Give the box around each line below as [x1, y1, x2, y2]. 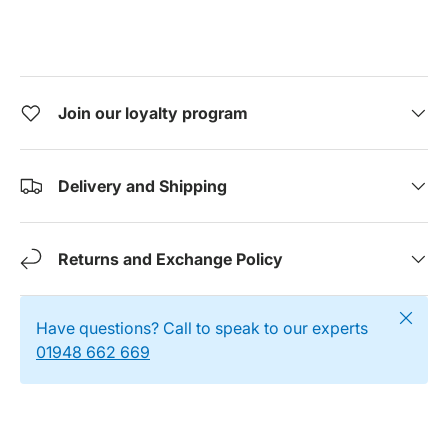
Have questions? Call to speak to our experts [36, 317, 368, 338]
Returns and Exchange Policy [58, 248, 283, 269]
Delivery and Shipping [58, 175, 227, 196]
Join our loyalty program [58, 102, 248, 123]
